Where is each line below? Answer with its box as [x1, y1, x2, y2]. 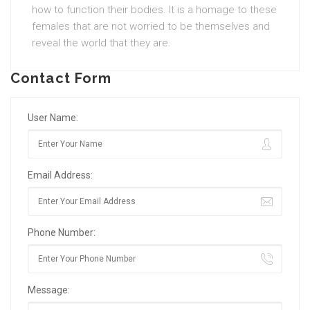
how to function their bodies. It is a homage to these [32, 3, 277, 16]
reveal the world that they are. [32, 37, 171, 49]
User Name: [28, 112, 78, 123]
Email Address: [28, 170, 93, 181]
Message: [28, 284, 70, 295]
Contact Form [10, 70, 112, 86]
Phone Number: [28, 227, 95, 238]
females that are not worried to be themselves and [32, 20, 270, 33]
